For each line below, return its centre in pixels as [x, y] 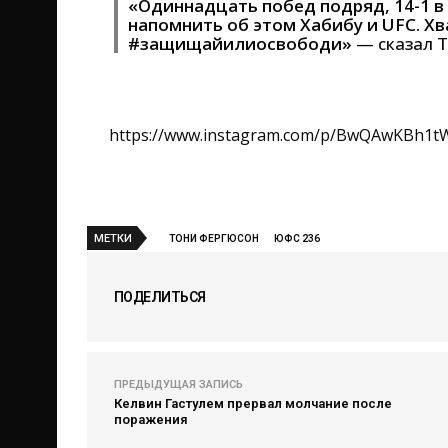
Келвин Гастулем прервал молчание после [253, 403]
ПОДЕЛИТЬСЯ [160, 297]
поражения [151, 419]
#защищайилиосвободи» [240, 43]
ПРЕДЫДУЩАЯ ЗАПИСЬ [178, 384]
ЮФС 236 [297, 238]
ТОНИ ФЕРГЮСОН [214, 238]
